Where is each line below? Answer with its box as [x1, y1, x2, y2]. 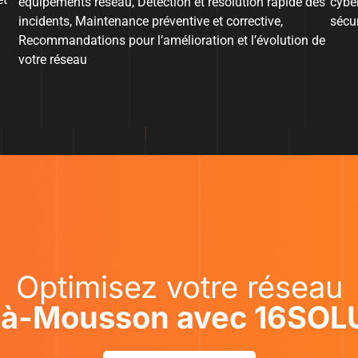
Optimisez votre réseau [15, 268, 343, 305]
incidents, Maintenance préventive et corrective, [18, 13, 283, 29]
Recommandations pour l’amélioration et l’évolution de [18, 32, 325, 48]
